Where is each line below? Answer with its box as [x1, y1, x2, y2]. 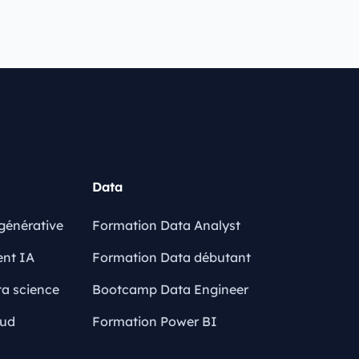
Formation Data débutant [91, 249, 251, 265]
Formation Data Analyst [91, 217, 240, 233]
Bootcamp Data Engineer [91, 281, 248, 297]
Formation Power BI [91, 313, 217, 329]
